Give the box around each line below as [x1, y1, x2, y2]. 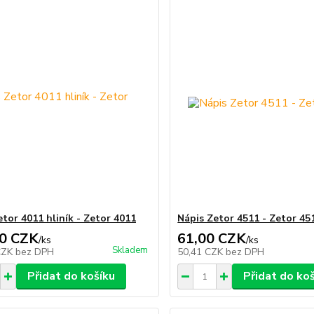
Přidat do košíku [27, 268, 115, 284]
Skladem [112, 244, 149, 257]
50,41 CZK [177, 245, 226, 259]
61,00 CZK [177, 229, 247, 248]
